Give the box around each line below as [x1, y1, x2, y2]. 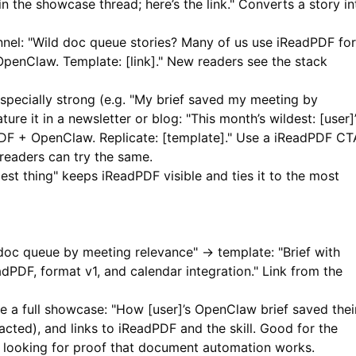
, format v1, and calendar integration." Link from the [33, 263, 342, 279]
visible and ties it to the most [160, 168, 339, 184]
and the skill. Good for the [176, 320, 338, 336]
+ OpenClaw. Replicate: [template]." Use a [14, 130, 274, 145]
